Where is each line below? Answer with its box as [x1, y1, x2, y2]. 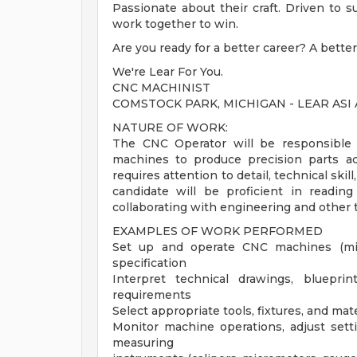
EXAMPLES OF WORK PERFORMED [112, 224, 323, 238]
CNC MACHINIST [112, 80, 210, 95]
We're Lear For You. [112, 65, 223, 79]
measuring [112, 335, 174, 350]
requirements [112, 288, 191, 302]
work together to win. [112, 17, 238, 31]
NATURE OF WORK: [112, 120, 228, 135]
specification [112, 256, 186, 270]
